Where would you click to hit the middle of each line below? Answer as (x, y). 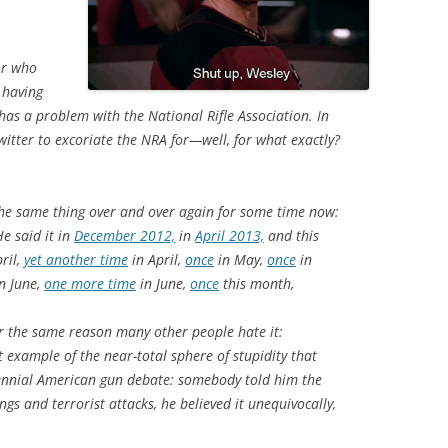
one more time (90, 283)
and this (291, 235)
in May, (240, 259)
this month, (256, 283)
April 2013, (229, 235)
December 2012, (124, 235)
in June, (163, 283)
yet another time (76, 259)
